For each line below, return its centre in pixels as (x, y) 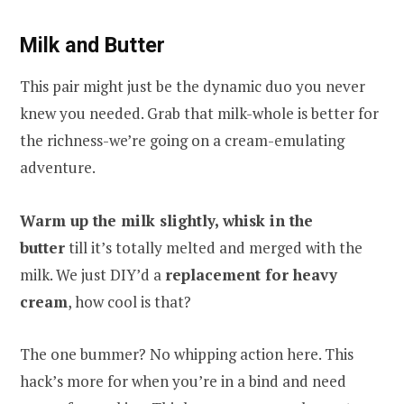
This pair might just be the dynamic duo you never (193, 87)
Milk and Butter (92, 45)
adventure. (58, 168)
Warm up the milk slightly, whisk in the (166, 220)
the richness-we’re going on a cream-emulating (182, 141)
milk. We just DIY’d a (92, 274)
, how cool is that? (129, 301)
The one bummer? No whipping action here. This (187, 353)
